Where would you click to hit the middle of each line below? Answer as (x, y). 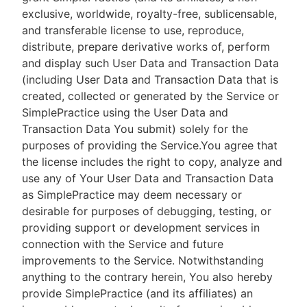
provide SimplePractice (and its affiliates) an (137, 293)
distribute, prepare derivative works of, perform (146, 47)
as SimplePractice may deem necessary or (132, 195)
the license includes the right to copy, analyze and (152, 162)
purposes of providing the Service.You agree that (150, 145)
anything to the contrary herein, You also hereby (147, 277)
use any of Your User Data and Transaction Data (148, 178)
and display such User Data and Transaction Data (150, 63)
